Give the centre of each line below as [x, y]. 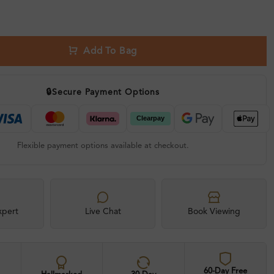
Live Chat [103, 212]
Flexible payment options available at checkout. [103, 146]
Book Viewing [214, 212]
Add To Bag [110, 52]
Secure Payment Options [106, 92]
